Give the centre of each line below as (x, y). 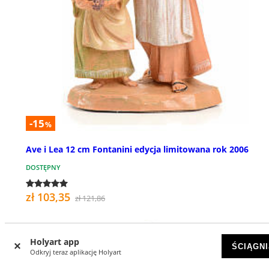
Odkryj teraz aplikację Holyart (76, 252)
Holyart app (55, 242)
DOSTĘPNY (43, 168)
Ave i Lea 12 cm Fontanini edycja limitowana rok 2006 (137, 150)
